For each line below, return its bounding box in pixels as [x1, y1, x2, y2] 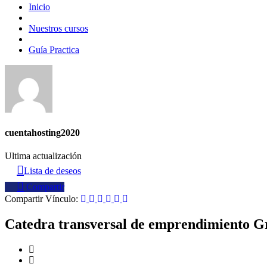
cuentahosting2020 [5, 128, 80, 138]
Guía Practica [29, 44, 79, 55]
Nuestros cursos [29, 23, 88, 33]
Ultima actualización [5, 151, 82, 162]
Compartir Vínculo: [5, 194, 80, 204]
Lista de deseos [24, 166, 81, 176]
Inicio [29, 1, 50, 12]
